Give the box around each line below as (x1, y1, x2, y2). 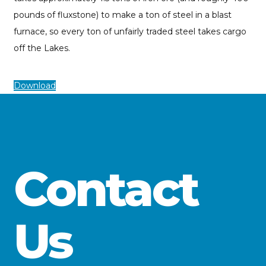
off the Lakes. (14, 43, 70, 54)
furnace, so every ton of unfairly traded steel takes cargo (14, 26, 246, 37)
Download (14, 80, 56, 91)
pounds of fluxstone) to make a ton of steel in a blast (14, 9, 232, 21)
